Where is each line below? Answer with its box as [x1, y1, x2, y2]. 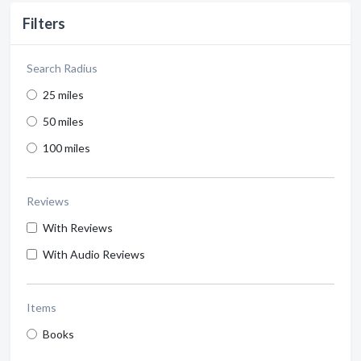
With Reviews [43, 220, 113, 234]
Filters [23, 14, 65, 32]
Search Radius [27, 60, 98, 75]
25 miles [43, 87, 84, 102]
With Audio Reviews [43, 247, 145, 261]
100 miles [43, 140, 90, 155]
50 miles [43, 114, 84, 128]
